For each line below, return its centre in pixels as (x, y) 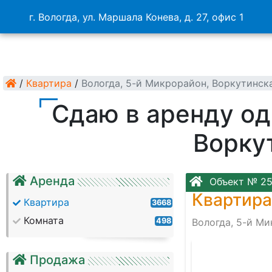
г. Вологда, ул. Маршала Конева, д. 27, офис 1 (136, 17)
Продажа (57, 260)
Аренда (52, 181)
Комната (44, 220)
